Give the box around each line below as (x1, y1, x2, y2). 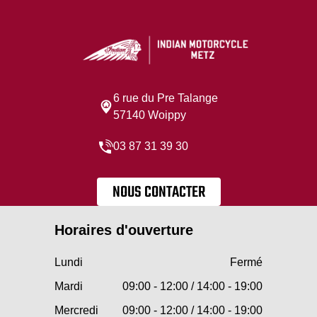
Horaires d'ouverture (54, 222, 193, 238)
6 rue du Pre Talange (113, 92, 218, 105)
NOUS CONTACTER (112, 180, 205, 205)
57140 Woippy (113, 109, 186, 122)
